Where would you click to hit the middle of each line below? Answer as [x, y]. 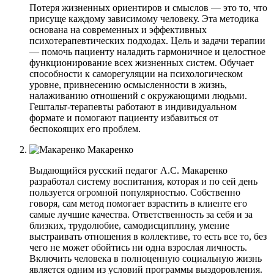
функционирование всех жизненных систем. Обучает [142, 62]
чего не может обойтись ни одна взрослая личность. [138, 247]
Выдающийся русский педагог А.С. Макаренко [128, 170]
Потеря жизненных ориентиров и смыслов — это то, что [148, 7]
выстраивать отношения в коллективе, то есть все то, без [148, 236]
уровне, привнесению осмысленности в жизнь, [128, 84]
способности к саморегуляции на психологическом [136, 73]
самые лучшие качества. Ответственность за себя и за [141, 214]
